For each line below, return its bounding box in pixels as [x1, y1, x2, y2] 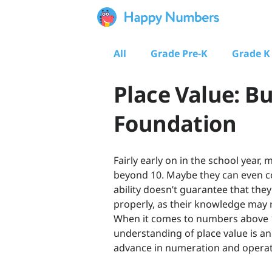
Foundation [114, 109, 236, 139]
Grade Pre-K [151, 47, 208, 60]
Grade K [232, 47, 270, 60]
